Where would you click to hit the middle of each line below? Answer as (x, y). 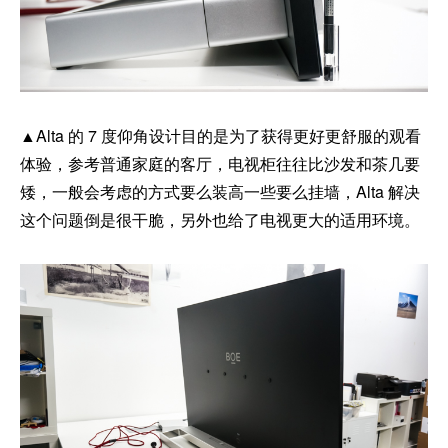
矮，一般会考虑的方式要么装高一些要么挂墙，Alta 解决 (220, 191)
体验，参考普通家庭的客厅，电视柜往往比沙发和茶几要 (220, 163)
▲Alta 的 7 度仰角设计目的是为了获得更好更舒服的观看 (220, 135)
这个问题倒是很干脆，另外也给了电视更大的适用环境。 (220, 219)
